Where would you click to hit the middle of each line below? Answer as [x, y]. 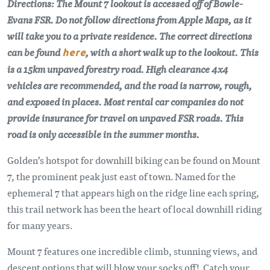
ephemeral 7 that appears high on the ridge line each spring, [133, 192]
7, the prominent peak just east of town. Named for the [121, 176]
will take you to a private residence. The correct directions [130, 36]
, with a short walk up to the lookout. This [172, 52]
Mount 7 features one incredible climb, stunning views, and [132, 251]
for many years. [40, 225]
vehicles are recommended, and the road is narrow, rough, [130, 85]
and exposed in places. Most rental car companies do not [125, 101]
